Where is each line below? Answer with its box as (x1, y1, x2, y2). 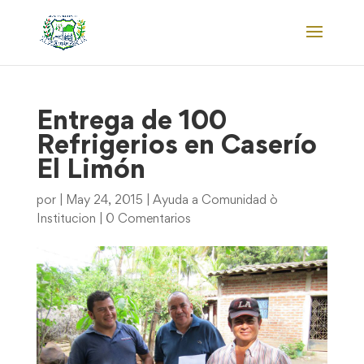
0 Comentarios (105, 214, 191, 225)
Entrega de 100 (36, 110, 227, 135)
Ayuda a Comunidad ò (152, 195, 278, 206)
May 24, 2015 (65, 195, 143, 206)
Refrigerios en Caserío (36, 135, 317, 159)
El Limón (36, 159, 145, 184)
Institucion (36, 214, 96, 225)
